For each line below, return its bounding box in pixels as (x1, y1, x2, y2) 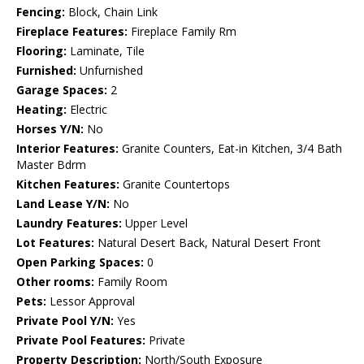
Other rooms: (16, 274, 94, 290)
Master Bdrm (16, 157, 86, 173)
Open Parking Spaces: (16, 254, 144, 271)
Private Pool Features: (16, 332, 145, 349)
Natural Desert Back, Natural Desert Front (94, 235, 321, 251)
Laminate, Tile (67, 43, 145, 59)
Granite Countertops (119, 176, 230, 193)
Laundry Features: (16, 215, 122, 232)
